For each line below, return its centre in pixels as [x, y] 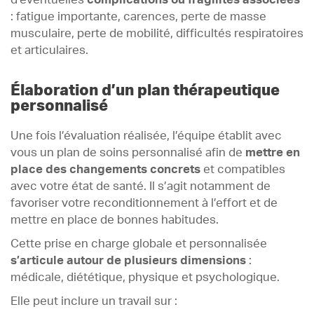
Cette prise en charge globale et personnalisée [139, 244]
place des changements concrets [105, 169]
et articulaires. [49, 51]
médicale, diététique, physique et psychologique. [145, 277]
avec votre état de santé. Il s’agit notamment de [141, 186]
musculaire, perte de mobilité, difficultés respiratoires [157, 34]
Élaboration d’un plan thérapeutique [145, 90]
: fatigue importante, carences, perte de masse [138, 17]
